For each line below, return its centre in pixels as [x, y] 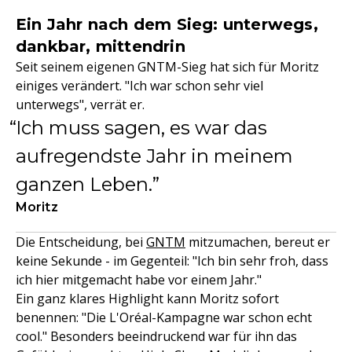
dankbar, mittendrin [101, 46]
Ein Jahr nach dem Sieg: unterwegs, [167, 24]
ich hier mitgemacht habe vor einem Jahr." [139, 280]
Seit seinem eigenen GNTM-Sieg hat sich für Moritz [167, 67]
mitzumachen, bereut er [258, 242]
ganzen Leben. [84, 184]
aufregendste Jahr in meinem [154, 156]
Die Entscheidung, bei [81, 242]
